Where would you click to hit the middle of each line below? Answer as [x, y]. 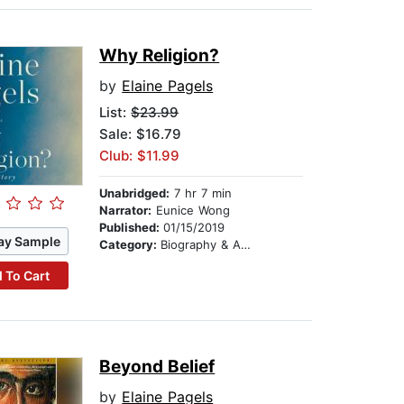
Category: [130, 245]
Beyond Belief [157, 367]
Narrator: [126, 211]
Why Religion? [160, 56]
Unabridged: [135, 193]
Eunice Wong [191, 211]
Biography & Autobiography [201, 245]
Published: [132, 228]
